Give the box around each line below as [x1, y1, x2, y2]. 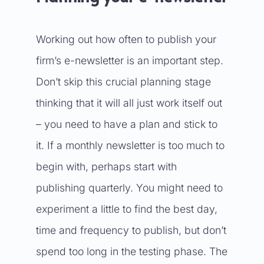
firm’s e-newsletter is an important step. [35, 54, 223, 67]
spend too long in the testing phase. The [35, 245, 227, 258]
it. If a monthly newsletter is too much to [35, 139, 225, 151]
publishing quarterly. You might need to [35, 181, 223, 194]
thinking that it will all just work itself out [35, 97, 222, 109]
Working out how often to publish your [35, 33, 216, 45]
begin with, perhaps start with [35, 160, 177, 173]
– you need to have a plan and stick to [35, 118, 217, 130]
